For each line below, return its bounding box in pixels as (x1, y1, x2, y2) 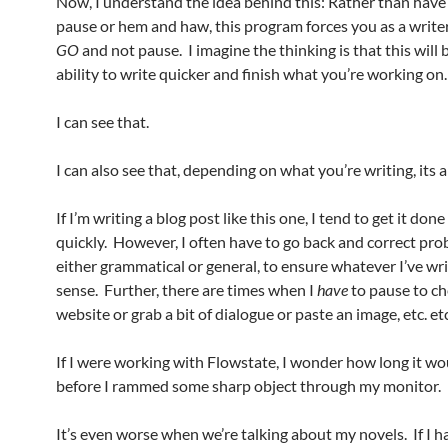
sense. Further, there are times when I (56, 280, 317, 299)
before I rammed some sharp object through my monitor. (56, 376, 441, 395)
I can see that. (56, 112, 149, 131)
